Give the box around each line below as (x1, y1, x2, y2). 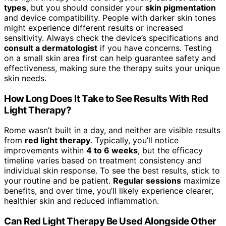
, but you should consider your (26, 2, 145, 13)
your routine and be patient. (4, 176, 113, 186)
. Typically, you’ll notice (90, 135, 179, 146)
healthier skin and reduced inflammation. (4, 196, 159, 206)
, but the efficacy (138, 145, 203, 156)
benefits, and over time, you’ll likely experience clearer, (4, 186, 213, 196)
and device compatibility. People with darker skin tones (4, 12, 216, 23)
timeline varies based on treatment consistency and (4, 155, 201, 166)
